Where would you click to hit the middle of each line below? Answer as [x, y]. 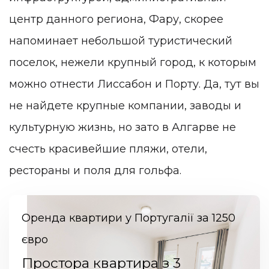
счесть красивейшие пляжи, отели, [108, 149]
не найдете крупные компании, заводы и [125, 105]
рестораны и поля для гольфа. [97, 170]
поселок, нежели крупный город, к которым [133, 62]
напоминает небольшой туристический [121, 41]
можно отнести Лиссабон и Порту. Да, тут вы [134, 84]
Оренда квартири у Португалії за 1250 [128, 218]
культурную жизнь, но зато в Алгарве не [122, 127]
